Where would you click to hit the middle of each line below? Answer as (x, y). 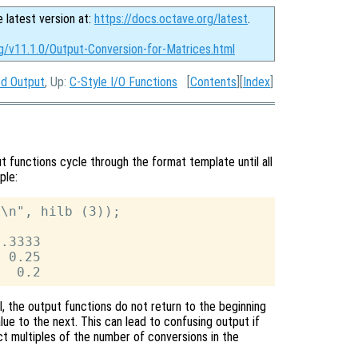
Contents (213, 82)
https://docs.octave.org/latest (171, 19)
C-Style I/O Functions (123, 82)
